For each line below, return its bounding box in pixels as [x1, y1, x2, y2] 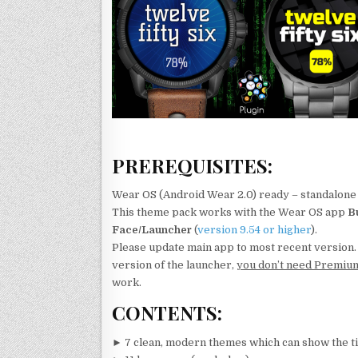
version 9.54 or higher [197, 223, 311, 236]
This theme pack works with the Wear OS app [112, 205, 348, 218]
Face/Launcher [112, 223, 192, 236]
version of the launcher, [112, 258, 237, 271]
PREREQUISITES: [112, 152, 272, 178]
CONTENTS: [112, 300, 222, 326]
